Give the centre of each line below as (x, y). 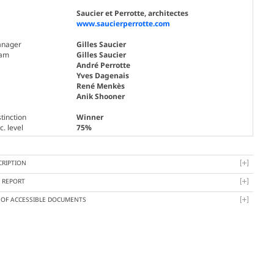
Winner (90, 117)
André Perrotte (103, 65)
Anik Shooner (100, 96)
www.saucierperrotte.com (123, 23)
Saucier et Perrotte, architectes (132, 13)
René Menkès (100, 86)
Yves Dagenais (102, 75)
